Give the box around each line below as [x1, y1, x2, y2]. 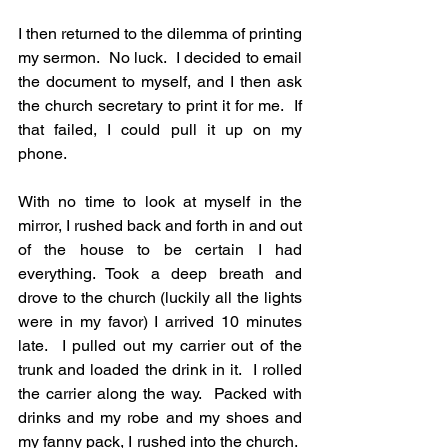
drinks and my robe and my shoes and [18, 408, 302, 428]
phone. [18, 144, 67, 164]
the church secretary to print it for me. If [18, 96, 302, 116]
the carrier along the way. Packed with [18, 384, 302, 404]
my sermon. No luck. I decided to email [18, 48, 302, 68]
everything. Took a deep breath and [18, 264, 302, 284]
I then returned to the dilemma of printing [18, 24, 302, 44]
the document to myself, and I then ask [18, 72, 302, 92]
